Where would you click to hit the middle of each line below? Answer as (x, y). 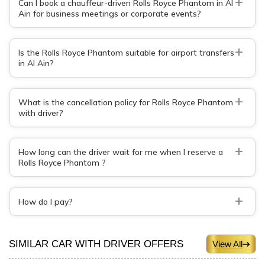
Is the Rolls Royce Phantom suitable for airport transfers (126, 52)
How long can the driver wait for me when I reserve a (121, 152)
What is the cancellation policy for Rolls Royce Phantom (126, 102)
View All (228, 244)
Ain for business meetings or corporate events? (110, 13)
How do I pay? (46, 201)
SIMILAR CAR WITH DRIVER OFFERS (96, 244)
